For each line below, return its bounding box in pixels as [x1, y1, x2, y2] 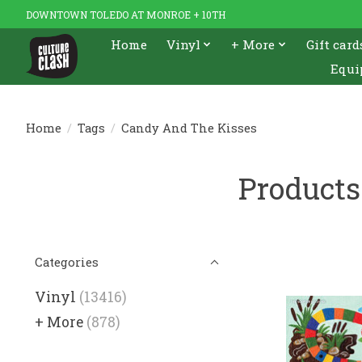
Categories [35, 255, 99, 270]
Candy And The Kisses [120, 120, 257, 136]
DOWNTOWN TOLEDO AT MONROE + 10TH [26, 7, 225, 21]
